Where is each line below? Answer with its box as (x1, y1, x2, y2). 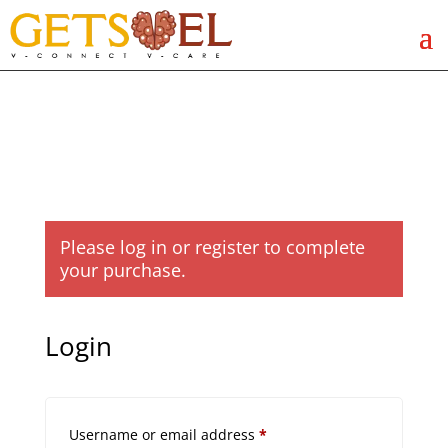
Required (265, 424, 328, 443)
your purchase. (59, 258, 186, 282)
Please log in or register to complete (59, 235, 365, 259)
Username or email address (68, 425, 259, 444)
